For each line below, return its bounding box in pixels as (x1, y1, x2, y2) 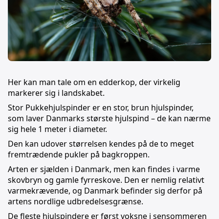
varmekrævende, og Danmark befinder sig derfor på (8, 185, 202, 197)
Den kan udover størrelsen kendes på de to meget (8, 138, 194, 150)
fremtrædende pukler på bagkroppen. (8, 149, 150, 160)
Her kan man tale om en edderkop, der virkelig (8, 77, 180, 88)
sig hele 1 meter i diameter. (8, 124, 107, 135)
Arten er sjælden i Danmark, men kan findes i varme (8, 164, 200, 175)
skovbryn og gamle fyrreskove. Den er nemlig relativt (8, 175, 204, 186)
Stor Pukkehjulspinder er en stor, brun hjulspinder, (8, 102, 194, 113)
